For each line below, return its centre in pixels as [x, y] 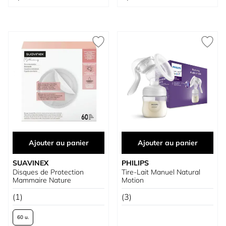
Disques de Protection [48, 172]
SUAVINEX [31, 163]
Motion [133, 180]
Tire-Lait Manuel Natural [161, 172]
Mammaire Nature [42, 180]
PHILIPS [135, 163]
